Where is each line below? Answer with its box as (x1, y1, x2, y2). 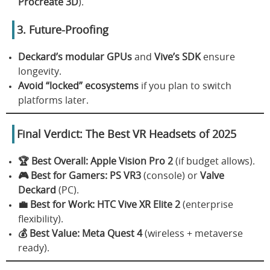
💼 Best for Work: (18, 199, 95, 210)
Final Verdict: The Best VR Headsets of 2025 (17, 129, 236, 140)
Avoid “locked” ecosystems (18, 81, 139, 91)
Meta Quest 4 (82, 228, 142, 239)
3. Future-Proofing (17, 25, 108, 36)
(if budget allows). (173, 156, 255, 166)
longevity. (18, 66, 61, 77)
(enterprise (180, 199, 233, 210)
